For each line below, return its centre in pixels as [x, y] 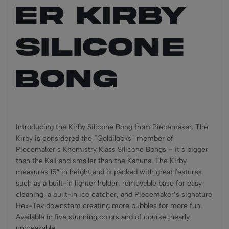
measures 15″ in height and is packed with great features [109, 172]
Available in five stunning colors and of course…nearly [103, 217]
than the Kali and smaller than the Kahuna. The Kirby [101, 161]
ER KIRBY [101, 16]
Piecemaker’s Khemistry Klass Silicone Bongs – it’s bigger [112, 150]
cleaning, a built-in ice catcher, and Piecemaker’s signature [114, 194]
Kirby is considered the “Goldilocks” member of [95, 138]
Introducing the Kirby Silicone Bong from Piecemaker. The [112, 127]
